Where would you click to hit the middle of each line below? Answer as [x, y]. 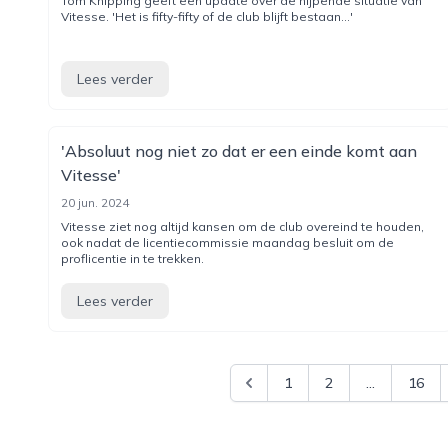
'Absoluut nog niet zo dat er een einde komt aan [239, 151]
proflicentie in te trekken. [132, 258]
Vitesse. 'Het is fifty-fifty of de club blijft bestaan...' [207, 16]
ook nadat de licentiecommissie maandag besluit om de [227, 242]
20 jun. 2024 [95, 202]
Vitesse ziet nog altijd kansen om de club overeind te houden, [242, 226]
